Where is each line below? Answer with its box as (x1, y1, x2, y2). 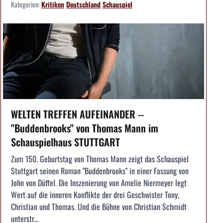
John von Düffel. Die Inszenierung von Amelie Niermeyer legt (11, 176, 187, 189)
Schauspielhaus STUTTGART (11, 134, 120, 149)
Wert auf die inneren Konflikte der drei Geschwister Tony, (11, 188, 179, 201)
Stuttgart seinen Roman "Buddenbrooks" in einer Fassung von (11, 164, 189, 177)
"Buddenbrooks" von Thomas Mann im (11, 120, 158, 135)
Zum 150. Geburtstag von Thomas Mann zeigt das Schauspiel (11, 152, 189, 165)
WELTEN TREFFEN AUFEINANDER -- (11, 106, 144, 121)
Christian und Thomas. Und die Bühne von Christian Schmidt (11, 200, 187, 213)
